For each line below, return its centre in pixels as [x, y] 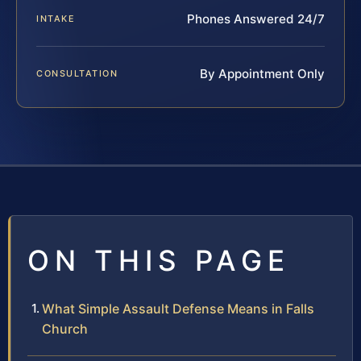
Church [65, 329]
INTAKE [56, 19]
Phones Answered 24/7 [256, 19]
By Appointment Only [262, 74]
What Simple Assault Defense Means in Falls [178, 309]
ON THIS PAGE [159, 261]
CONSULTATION [77, 74]
